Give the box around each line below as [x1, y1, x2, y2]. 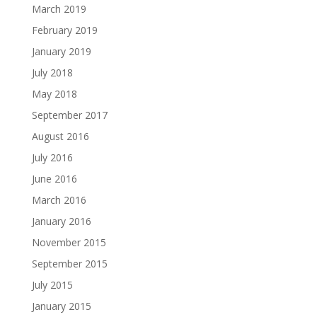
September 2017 [31, 108, 108, 122]
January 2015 [31, 299, 91, 313]
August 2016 [31, 129, 89, 143]
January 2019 [31, 44, 91, 58]
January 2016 [31, 214, 91, 228]
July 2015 [31, 277, 73, 292]
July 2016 [31, 150, 73, 164]
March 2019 [31, 1, 86, 16]
